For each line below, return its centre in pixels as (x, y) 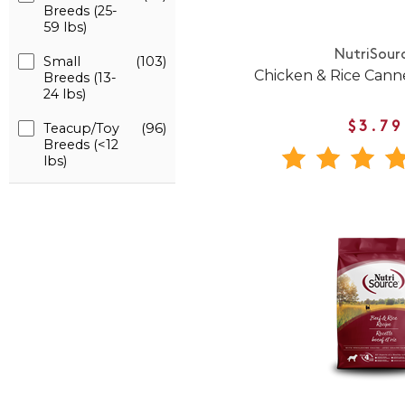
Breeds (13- (80, 78)
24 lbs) (65, 94)
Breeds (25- (80, 11)
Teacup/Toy (81, 128)
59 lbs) (65, 27)
